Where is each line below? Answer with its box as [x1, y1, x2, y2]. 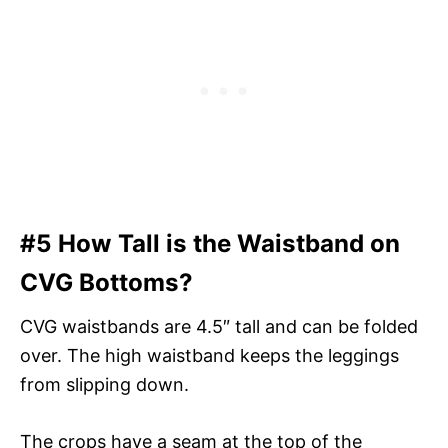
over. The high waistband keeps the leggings [20, 344, 399, 366]
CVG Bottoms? [20, 267, 193, 297]
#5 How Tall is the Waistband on [20, 228, 400, 258]
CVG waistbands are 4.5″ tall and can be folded [20, 315, 418, 337]
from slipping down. [20, 373, 189, 395]
